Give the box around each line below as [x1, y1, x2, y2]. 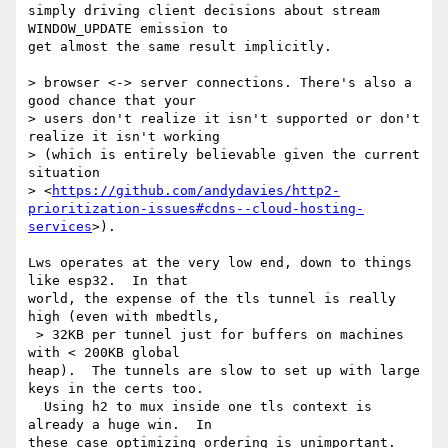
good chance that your [28, 93, 204, 109]
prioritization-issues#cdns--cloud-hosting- [28, 201, 364, 217]
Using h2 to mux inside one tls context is [28, 399, 44, 415]
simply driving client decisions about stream [28, 3, 380, 19]
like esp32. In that [28, 273, 196, 289]
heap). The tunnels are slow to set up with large [28, 363, 420, 379]
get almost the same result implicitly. [28, 39, 332, 55]
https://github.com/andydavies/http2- [52, 183, 340, 199]
